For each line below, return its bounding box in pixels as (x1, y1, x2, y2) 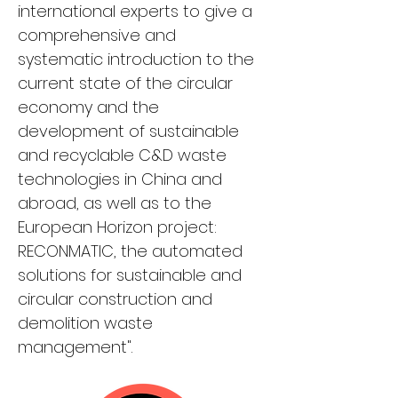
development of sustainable (18, 120, 243, 142)
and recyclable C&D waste (18, 144, 231, 166)
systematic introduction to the (18, 48, 259, 70)
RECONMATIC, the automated (18, 240, 247, 262)
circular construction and (18, 288, 217, 310)
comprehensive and (18, 24, 180, 46)
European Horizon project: (18, 216, 221, 238)
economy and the (18, 96, 163, 118)
